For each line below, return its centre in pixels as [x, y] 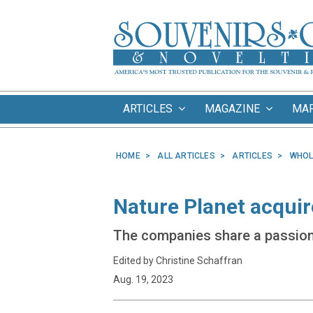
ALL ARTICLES [186, 156]
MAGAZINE [235, 109]
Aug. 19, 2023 [143, 279]
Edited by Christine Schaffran [178, 261]
